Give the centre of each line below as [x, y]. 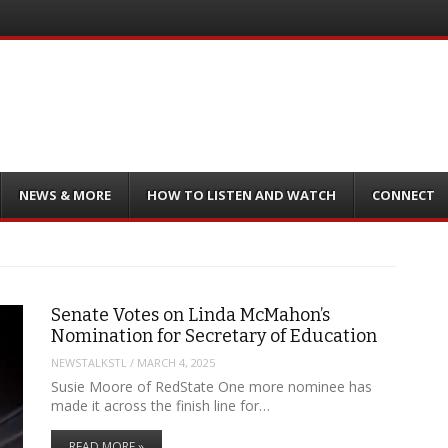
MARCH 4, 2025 [175, 362]
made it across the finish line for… [160, 406]
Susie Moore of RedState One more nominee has [211, 387]
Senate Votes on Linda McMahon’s [190, 314]
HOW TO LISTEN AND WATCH [242, 194]
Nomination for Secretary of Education [213, 335]
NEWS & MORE [65, 194]
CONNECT [403, 194]
